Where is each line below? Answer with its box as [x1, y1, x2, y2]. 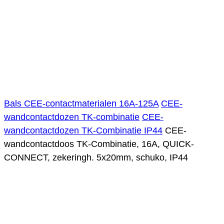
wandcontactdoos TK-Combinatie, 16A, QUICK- [4, 138, 194, 149]
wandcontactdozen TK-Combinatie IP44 [4, 125, 162, 135]
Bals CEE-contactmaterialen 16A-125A [4, 98, 158, 108]
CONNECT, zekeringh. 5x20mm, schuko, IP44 [4, 152, 188, 162]
